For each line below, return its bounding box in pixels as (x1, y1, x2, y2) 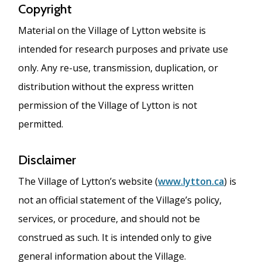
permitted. (18, 117, 66, 130)
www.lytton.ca (158, 174, 225, 188)
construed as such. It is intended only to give (18, 230, 212, 244)
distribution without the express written (18, 80, 194, 93)
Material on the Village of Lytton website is (18, 23, 206, 37)
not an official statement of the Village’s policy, (18, 193, 222, 206)
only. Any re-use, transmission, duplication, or (18, 61, 219, 74)
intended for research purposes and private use (18, 42, 229, 56)
